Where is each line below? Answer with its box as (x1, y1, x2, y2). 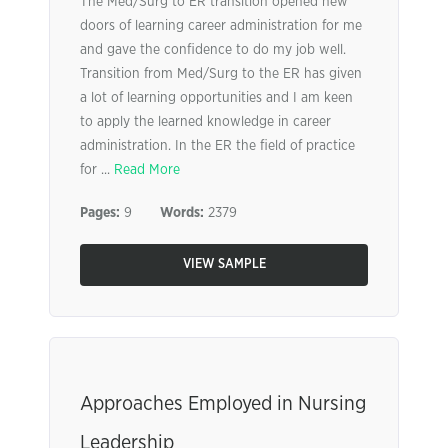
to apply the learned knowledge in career (80, 115, 331, 129)
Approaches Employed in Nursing (80, 394, 366, 414)
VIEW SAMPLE (182, 258, 266, 271)
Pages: (80, 206, 120, 220)
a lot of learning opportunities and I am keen (80, 91, 353, 105)
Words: (160, 206, 204, 220)
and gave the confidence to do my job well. (80, 43, 346, 57)
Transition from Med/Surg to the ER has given (80, 67, 362, 81)
